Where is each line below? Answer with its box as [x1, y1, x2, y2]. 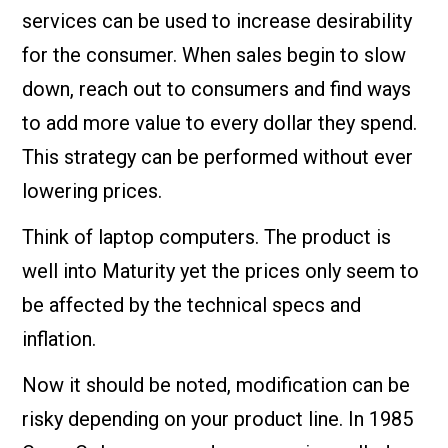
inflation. [22, 326, 97, 351]
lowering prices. [22, 178, 163, 203]
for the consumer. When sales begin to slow [22, 42, 407, 67]
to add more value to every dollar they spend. [22, 110, 418, 135]
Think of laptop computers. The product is [22, 224, 392, 249]
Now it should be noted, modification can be [22, 372, 411, 397]
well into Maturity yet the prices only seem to [22, 258, 420, 283]
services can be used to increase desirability [22, 8, 413, 33]
